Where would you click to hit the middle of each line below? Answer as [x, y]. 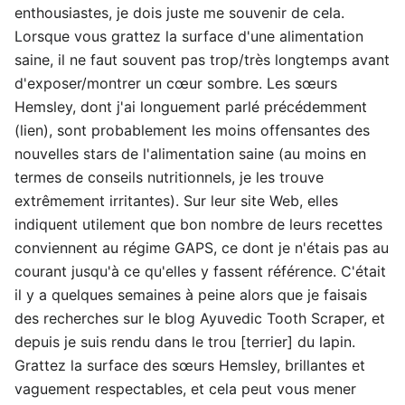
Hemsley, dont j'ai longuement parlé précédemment [191, 107]
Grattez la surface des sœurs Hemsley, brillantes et [190, 365]
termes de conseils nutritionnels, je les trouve [169, 177]
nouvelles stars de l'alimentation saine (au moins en [190, 154]
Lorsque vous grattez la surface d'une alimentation [189, 36]
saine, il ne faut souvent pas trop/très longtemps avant [202, 60]
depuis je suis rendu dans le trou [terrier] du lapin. [185, 342]
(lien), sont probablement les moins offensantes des [192, 130]
